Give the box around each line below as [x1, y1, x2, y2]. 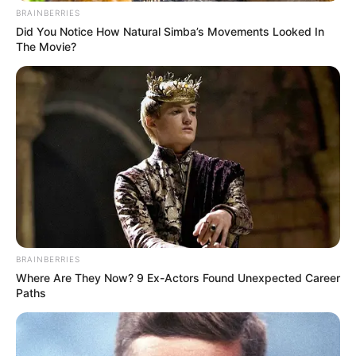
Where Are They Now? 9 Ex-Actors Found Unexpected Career [16, 271, 340, 285]
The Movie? [16, 39, 76, 53]
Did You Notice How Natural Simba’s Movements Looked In [16, 24, 324, 38]
